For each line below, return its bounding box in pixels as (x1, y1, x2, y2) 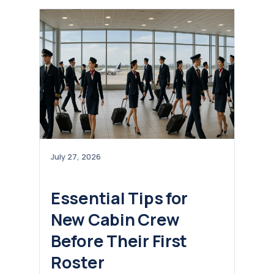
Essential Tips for (51, 187, 188, 210)
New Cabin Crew (51, 208, 180, 231)
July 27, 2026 (51, 150, 101, 162)
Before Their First (51, 229, 188, 253)
